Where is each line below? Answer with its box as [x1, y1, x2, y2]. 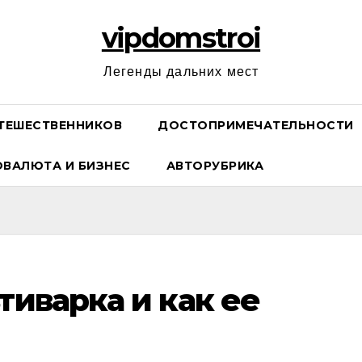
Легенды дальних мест [103, 65, 259, 78]
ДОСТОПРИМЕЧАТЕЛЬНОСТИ [158, 118, 354, 133]
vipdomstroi [101, 21, 261, 55]
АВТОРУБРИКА [166, 158, 263, 173]
